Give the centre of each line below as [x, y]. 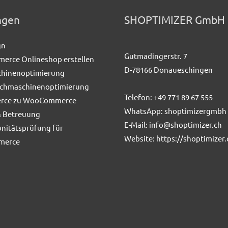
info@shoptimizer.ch [186, 125]
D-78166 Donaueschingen [168, 70]
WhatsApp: [144, 111]
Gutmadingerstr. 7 [156, 56]
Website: [140, 138]
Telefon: [139, 97]
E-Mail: [137, 125]
